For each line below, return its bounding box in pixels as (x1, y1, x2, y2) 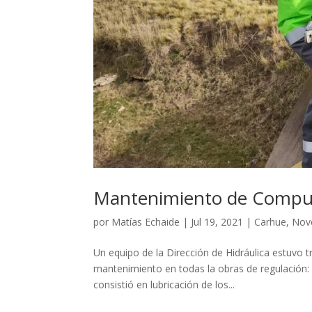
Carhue (254, 214, 287, 228)
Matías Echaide (111, 214, 180, 228)
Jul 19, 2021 (191, 214, 244, 228)
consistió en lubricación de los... (93, 277, 235, 291)
